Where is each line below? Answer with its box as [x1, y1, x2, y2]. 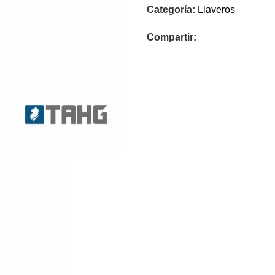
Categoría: [147, 4, 195, 15]
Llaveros [198, 4, 235, 15]
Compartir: [147, 32, 196, 42]
